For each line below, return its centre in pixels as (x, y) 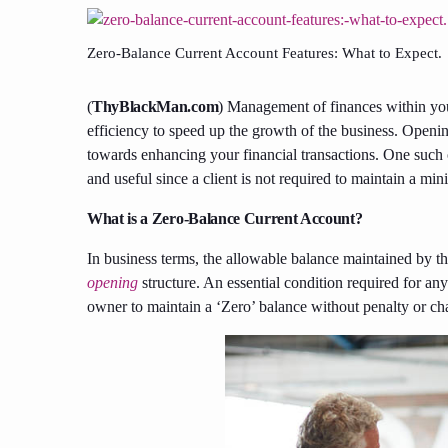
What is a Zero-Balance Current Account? (225, 218)
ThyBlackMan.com (155, 106)
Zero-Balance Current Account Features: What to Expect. (264, 52)
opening (112, 282)
